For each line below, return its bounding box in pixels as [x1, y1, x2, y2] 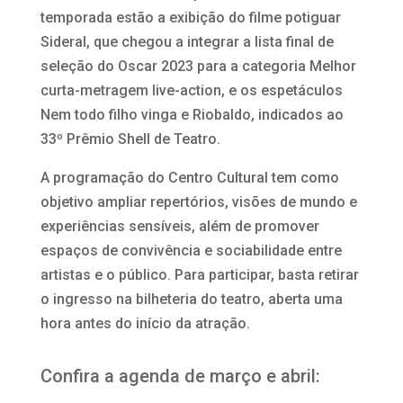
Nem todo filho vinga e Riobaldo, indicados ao [40, 105, 344, 123]
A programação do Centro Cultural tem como [40, 168, 339, 186]
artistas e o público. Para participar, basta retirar [40, 265, 359, 283]
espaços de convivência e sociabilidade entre [40, 241, 342, 259]
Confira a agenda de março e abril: [40, 364, 320, 387]
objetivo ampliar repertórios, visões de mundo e [40, 193, 357, 210]
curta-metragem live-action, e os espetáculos [40, 81, 343, 99]
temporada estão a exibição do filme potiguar [40, 8, 341, 26]
